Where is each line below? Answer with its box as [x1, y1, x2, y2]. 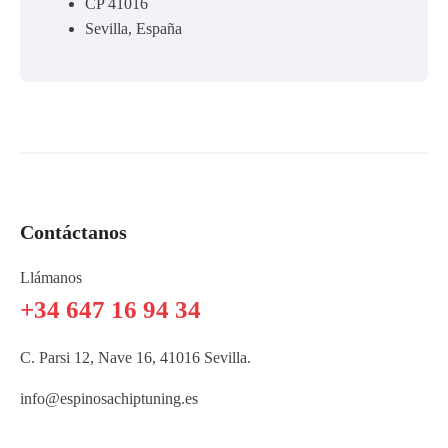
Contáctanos [20, 220, 127, 243]
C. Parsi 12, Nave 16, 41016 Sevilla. [20, 348, 251, 366]
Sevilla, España [85, 19, 182, 37]
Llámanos [20, 268, 82, 286]
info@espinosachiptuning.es [20, 389, 198, 407]
